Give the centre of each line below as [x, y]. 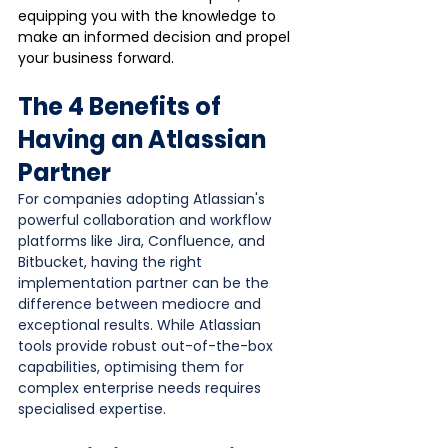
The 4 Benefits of [122, 106]
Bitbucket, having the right [112, 261]
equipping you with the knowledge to [149, 15]
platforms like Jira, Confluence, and [143, 240]
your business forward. [96, 57]
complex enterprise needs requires [141, 387]
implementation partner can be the [145, 282]
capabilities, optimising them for [133, 366]
